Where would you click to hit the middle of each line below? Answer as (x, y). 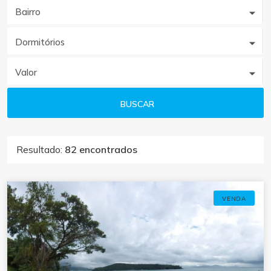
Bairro (28, 12)
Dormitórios (40, 42)
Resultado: (41, 149)
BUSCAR (137, 104)
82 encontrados (101, 149)
